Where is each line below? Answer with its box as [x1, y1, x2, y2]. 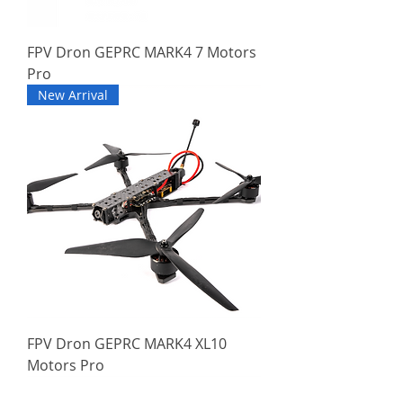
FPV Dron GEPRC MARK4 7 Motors [27, 41, 256, 62]
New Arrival [38, 85, 108, 103]
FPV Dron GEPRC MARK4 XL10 [27, 333, 227, 354]
